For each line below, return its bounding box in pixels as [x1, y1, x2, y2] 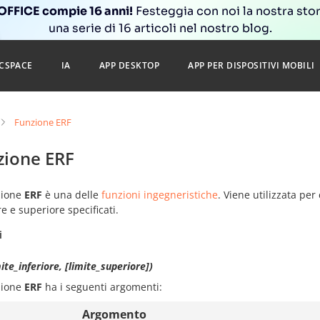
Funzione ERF [14, 116, 71, 129]
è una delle [42, 188, 101, 201]
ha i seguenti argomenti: [42, 280, 162, 294]
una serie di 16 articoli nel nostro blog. [48, 21, 272, 36]
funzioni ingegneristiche [101, 188, 218, 201]
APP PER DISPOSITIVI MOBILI [188, 59, 315, 71]
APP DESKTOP [99, 59, 160, 71]
